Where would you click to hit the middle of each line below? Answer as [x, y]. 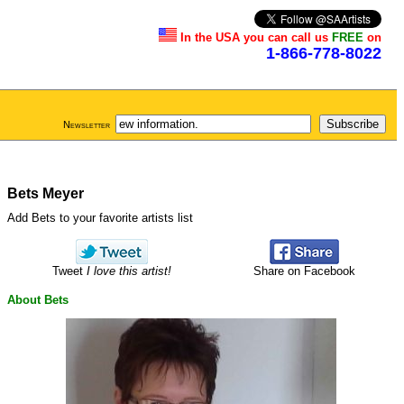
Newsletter [87, 124]
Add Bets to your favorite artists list [100, 218]
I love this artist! [129, 271]
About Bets [38, 299]
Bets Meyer [46, 193]
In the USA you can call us [256, 37]
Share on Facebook [304, 271]
